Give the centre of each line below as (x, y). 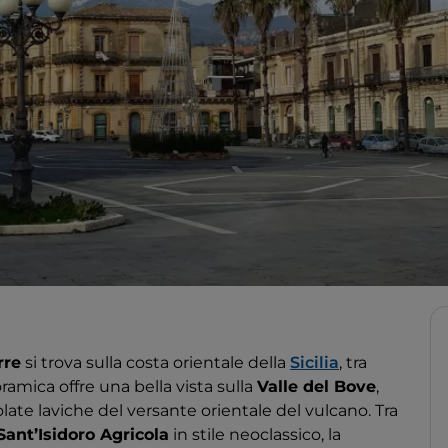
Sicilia (314, 363)
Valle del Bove (316, 387)
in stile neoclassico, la (255, 435)
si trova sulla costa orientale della (155, 363)
